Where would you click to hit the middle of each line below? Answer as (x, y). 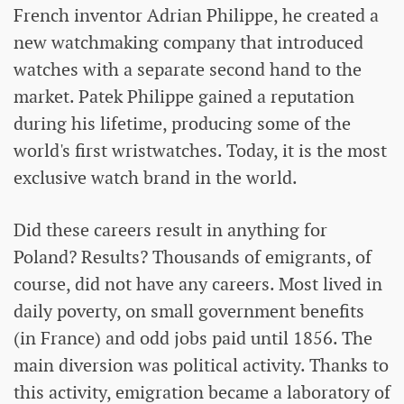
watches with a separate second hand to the (188, 70)
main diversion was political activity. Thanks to (201, 366)
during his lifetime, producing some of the (182, 124)
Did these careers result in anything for (170, 230)
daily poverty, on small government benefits (189, 312)
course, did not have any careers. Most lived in (198, 285)
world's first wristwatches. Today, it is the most (200, 151)
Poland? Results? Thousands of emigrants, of (193, 257)
